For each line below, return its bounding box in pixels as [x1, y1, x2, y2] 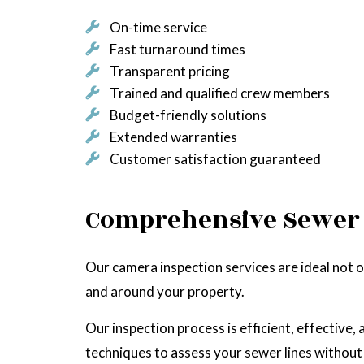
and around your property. [84, 283, 245, 301]
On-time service [109, 19, 207, 37]
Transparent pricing [109, 63, 230, 80]
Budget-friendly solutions [109, 106, 266, 124]
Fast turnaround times [109, 41, 245, 58]
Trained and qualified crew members [109, 84, 330, 102]
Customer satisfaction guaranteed [109, 150, 321, 168]
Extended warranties [109, 128, 237, 146]
